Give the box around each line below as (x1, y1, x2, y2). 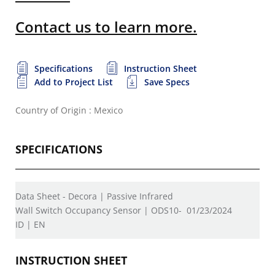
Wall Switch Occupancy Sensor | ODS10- (15, 204, 182, 216)
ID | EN (15, 218, 45, 230)
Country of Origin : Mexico (15, 104, 123, 116)
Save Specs (144, 76, 190, 88)
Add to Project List (34, 76, 113, 88)
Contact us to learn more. (15, 16, 197, 37)
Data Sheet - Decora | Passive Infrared (15, 190, 173, 202)
